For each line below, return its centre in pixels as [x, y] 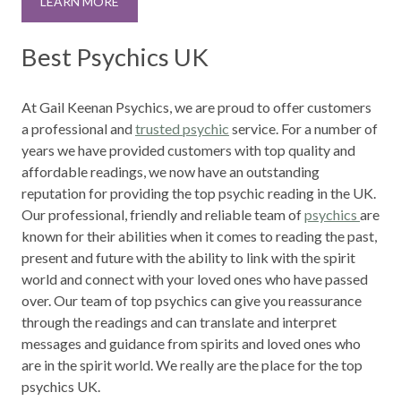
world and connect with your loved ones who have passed [195, 278]
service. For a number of [303, 128]
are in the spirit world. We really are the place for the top [192, 364]
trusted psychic [182, 128]
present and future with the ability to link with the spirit [188, 257]
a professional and [78, 128]
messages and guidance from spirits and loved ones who [191, 343]
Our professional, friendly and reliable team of [163, 214]
